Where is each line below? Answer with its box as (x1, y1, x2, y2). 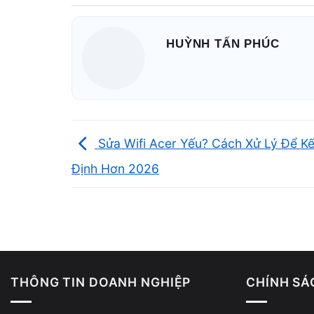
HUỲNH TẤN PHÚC (166, 37, 280, 51)
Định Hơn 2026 (71, 161, 159, 176)
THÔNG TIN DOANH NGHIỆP (11, 274, 191, 289)
